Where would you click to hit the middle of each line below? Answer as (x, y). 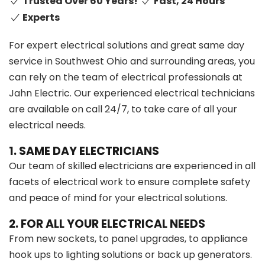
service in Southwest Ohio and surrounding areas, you (132, 62)
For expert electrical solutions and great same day (127, 46)
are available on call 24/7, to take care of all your (123, 109)
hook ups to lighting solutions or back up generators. (130, 255)
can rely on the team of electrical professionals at (126, 77)
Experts (41, 18)
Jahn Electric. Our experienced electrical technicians (132, 93)
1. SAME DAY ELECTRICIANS (84, 151)
